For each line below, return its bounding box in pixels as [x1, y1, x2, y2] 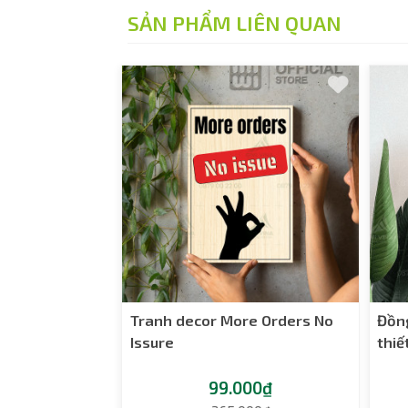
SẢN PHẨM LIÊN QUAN [127, 10, 342, 36]
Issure [129, 332, 174, 351]
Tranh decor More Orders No [129, 311, 333, 329]
